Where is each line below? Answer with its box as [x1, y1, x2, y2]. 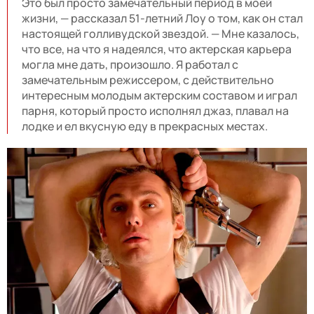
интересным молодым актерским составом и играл [22, 87, 297, 103]
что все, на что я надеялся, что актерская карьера [22, 41, 292, 57]
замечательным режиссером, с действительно [22, 71, 274, 88]
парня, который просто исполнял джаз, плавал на [22, 102, 289, 118]
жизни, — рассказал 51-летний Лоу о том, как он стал [22, 10, 303, 26]
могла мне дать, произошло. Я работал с [22, 56, 238, 72]
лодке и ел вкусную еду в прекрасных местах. [22, 118, 268, 134]
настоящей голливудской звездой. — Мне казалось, [22, 25, 299, 41]
